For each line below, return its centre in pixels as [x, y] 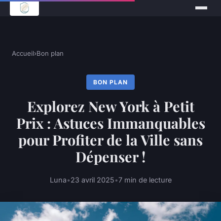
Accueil [23, 53]
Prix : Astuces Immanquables [110, 123]
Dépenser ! [110, 157]
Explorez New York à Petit [110, 106]
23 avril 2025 [92, 180]
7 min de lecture [145, 180]
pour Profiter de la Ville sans [110, 140]
